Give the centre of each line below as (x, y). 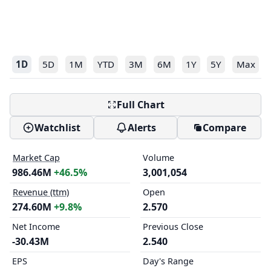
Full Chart (140, 105)
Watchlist (58, 128)
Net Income (36, 227)
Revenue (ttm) (41, 192)
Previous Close (173, 227)
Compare (224, 128)
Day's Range (168, 261)
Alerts (142, 128)
